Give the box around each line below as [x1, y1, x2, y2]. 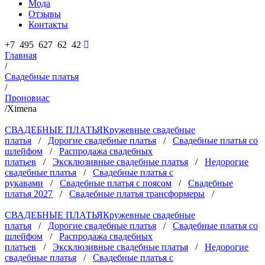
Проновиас [5, 93, 50, 103]
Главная [5, 50, 37, 60]
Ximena [7, 104, 37, 114]
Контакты [28, 20, 68, 30]
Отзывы [28, 9, 61, 19]
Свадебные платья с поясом [60, 178, 172, 188]
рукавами [5, 178, 43, 188]
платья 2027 [5, 189, 53, 199]
